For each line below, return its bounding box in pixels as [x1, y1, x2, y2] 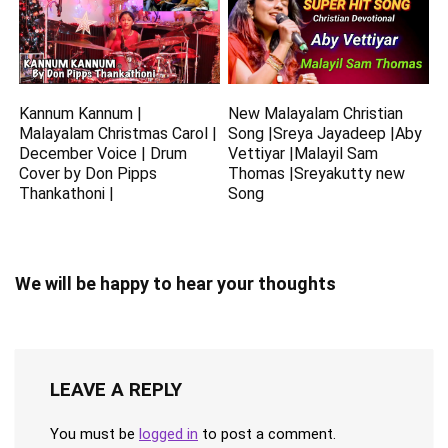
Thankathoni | [19, 183, 115, 203]
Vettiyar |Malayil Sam [228, 143, 379, 163]
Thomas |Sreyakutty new [228, 163, 406, 183]
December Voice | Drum [19, 143, 188, 163]
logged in [139, 424, 198, 443]
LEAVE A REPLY [50, 377, 182, 401]
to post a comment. [198, 424, 336, 443]
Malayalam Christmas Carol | [19, 123, 218, 143]
